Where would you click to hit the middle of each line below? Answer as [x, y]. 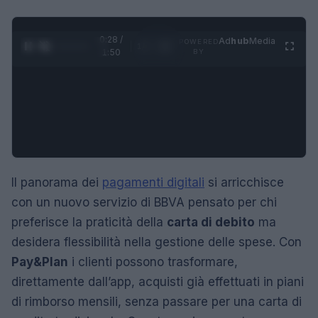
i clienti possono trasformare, [153, 262]
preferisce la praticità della [89, 222]
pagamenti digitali [153, 182]
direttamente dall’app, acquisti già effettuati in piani [158, 282]
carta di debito [211, 222]
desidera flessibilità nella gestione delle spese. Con [157, 242]
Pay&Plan [40, 262]
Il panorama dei [57, 182]
